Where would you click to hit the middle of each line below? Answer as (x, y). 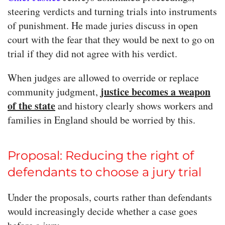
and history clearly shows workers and (134, 106)
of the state (31, 106)
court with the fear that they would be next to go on (111, 40)
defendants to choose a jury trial (104, 172)
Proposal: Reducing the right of (101, 156)
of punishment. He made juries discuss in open (103, 26)
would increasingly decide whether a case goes (102, 211)
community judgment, (54, 92)
